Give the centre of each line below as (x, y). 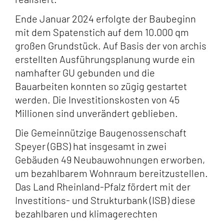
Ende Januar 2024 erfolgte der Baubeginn (105, 18)
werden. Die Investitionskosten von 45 (97, 99)
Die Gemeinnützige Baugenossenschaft (101, 132)
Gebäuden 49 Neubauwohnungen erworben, (110, 159)
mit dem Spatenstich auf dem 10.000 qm (102, 32)
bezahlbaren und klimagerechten (86, 213)
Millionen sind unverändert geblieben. (97, 113)
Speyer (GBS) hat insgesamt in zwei (91, 146)
